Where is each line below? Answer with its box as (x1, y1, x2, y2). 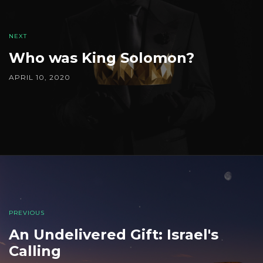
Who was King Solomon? (9, 49, 194, 67)
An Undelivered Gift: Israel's (9, 226, 218, 244)
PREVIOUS (9, 209, 45, 217)
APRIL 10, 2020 (9, 73, 70, 82)
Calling (9, 242, 61, 260)
